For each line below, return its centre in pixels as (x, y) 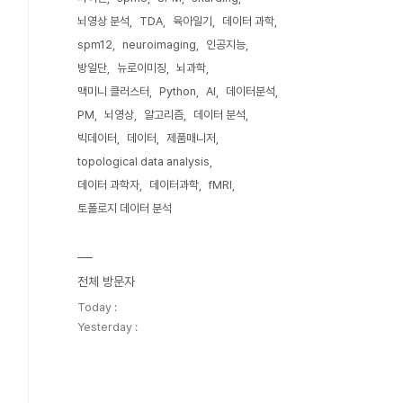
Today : (97, 307)
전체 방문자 (106, 282)
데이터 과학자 (108, 185)
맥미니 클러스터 (113, 91)
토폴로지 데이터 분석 (125, 208)
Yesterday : (107, 327)
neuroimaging (159, 45)
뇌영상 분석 (103, 21)
